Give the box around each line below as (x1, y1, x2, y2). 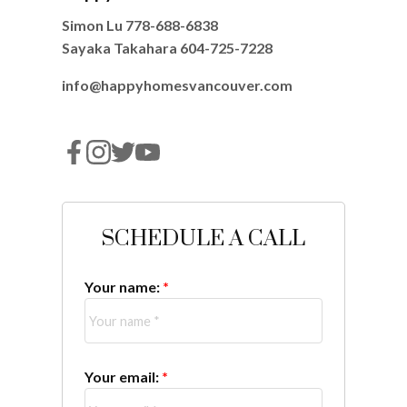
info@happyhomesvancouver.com (61, 75, 293, 94)
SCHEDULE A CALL (101, 225, 305, 253)
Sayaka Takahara (61, 38, 180, 56)
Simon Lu (61, 15, 125, 34)
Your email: (84, 368, 162, 386)
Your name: (84, 278, 163, 296)
